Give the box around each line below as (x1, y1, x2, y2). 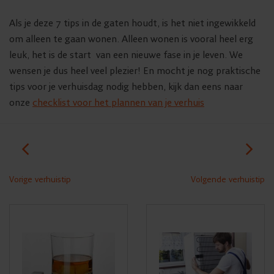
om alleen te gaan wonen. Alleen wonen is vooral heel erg (9, 33, 253, 46)
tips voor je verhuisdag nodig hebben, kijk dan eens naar (9, 81, 243, 94)
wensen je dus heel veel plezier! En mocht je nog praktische (9, 65, 261, 78)
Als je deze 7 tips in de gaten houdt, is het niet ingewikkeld (9, 17, 256, 30)
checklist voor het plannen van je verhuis (32, 97, 204, 109)
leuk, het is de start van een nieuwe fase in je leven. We (9, 49, 243, 62)
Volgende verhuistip (191, 174, 265, 186)
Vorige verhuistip (9, 174, 71, 186)
